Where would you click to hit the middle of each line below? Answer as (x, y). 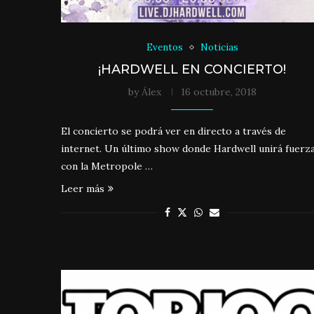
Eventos (164, 48)
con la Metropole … (107, 166)
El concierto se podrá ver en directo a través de (173, 131)
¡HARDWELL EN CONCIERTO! (192, 70)
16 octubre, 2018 (218, 92)
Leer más (83, 189)
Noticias (219, 48)
